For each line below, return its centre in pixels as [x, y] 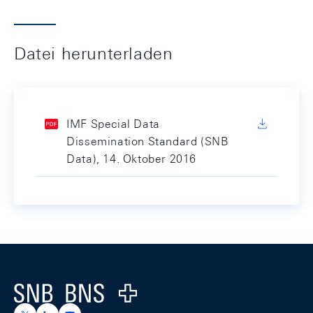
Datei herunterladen [94, 53]
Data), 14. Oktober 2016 [131, 159]
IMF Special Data [113, 124]
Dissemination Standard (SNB [148, 141]
